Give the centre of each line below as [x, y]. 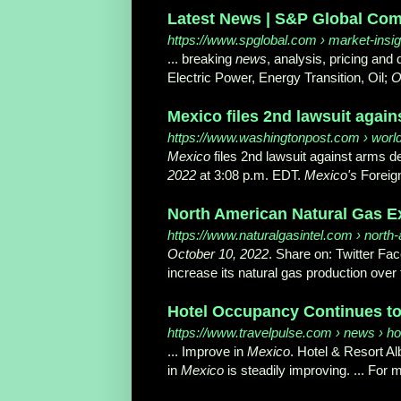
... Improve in [207, 352]
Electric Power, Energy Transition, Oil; [279, 78]
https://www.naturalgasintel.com [260, 235]
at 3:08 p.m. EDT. [250, 175]
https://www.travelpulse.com [250, 333]
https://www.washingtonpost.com [264, 138]
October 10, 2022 [218, 254]
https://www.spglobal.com [242, 40]
